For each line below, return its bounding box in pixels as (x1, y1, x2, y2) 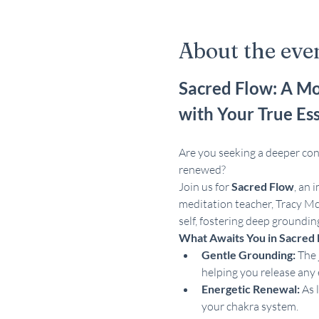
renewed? (178, 162, 226, 177)
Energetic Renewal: (201, 282, 300, 296)
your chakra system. (201, 299, 298, 313)
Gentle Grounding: (201, 248, 296, 261)
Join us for (178, 179, 231, 194)
